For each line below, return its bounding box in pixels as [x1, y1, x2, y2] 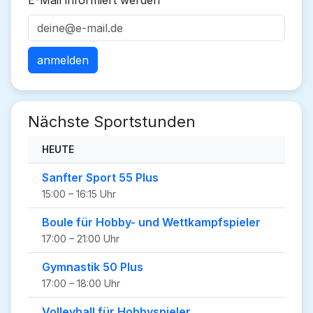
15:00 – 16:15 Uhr [42, 188, 116, 200]
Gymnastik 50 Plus [42, 260, 143, 274]
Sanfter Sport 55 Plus [42, 170, 159, 184]
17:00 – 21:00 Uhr [42, 233, 119, 245]
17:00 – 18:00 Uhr [42, 277, 120, 289]
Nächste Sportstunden [28, 112, 196, 131]
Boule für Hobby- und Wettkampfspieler [42, 215, 261, 229]
